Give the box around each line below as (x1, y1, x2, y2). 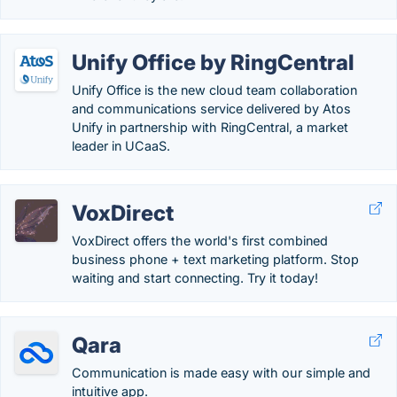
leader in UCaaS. (72, 138, 170, 153)
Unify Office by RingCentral (72, 50, 354, 75)
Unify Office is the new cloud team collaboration (72, 82, 357, 97)
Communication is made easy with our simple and (72, 365, 370, 380)
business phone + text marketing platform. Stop (72, 252, 359, 267)
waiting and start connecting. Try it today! (72, 270, 318, 285)
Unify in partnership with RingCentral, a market (72, 120, 348, 135)
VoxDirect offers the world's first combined (72, 233, 328, 248)
